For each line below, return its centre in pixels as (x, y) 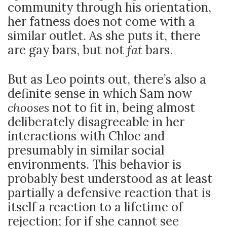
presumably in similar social (86, 150)
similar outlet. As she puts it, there (104, 36)
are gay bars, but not (67, 50)
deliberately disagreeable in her (96, 122)
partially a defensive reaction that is (109, 193)
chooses (30, 108)
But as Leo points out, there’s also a (107, 79)
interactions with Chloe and (86, 136)
